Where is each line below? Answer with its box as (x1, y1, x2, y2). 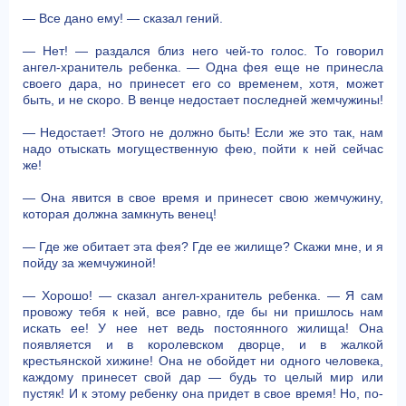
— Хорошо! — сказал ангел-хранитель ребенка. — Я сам (23, 288, 383, 303)
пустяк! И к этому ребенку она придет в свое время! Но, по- (23, 386, 383, 401)
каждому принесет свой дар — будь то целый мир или (23, 370, 383, 384)
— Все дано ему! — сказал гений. (23, 11, 223, 25)
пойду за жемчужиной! (23, 256, 156, 270)
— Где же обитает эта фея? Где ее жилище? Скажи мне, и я (23, 239, 383, 254)
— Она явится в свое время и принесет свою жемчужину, (23, 190, 383, 205)
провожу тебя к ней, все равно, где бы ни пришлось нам (23, 304, 383, 319)
